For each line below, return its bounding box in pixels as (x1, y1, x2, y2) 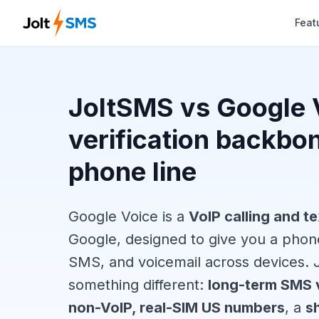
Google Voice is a (68, 208, 189, 225)
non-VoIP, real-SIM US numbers (68, 299, 285, 316)
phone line (68, 156, 197, 187)
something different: (68, 276, 208, 293)
